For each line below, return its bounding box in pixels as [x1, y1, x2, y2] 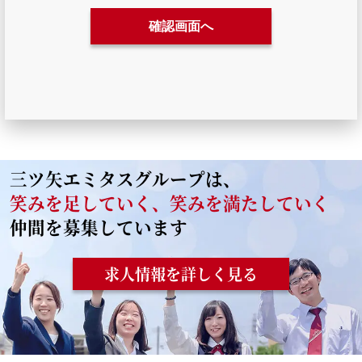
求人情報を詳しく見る [104, 263, 258, 285]
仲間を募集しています [10, 214, 188, 240]
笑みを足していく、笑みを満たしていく [10, 190, 330, 216]
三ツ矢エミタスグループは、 [10, 166, 242, 192]
